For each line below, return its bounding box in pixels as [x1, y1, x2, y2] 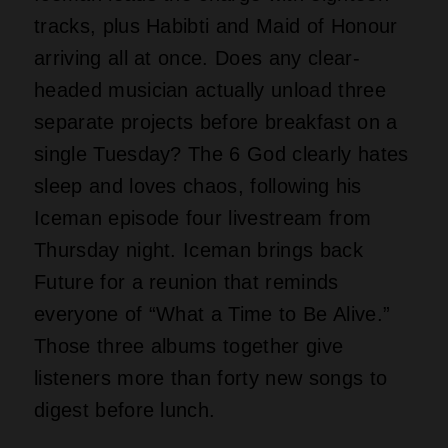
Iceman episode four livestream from [34, 206, 372, 229]
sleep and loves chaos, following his [34, 174, 362, 197]
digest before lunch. [34, 398, 216, 421]
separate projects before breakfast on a [34, 110, 398, 133]
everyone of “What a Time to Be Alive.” [34, 302, 391, 325]
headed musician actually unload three [34, 78, 386, 101]
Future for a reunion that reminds [34, 270, 339, 293]
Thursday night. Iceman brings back [34, 238, 363, 261]
